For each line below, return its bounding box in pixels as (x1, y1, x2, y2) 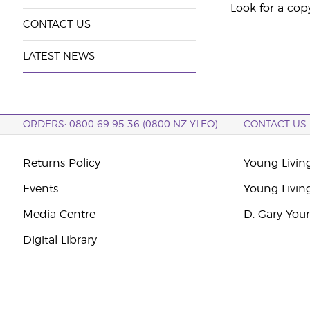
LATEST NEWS (22, 51, 95, 62)
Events (22, 183, 58, 194)
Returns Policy (22, 158, 100, 169)
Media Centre (22, 209, 95, 220)
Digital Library (22, 235, 97, 246)
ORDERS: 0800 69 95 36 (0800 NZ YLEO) (22, 120, 217, 129)
